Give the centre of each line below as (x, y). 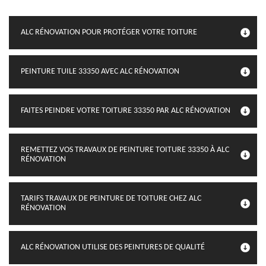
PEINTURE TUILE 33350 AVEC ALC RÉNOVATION (100, 72)
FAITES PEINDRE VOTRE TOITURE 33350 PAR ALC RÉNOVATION (126, 111)
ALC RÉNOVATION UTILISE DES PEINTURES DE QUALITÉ (113, 247)
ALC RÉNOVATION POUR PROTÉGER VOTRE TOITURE (109, 32)
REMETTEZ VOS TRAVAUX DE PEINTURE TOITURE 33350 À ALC (125, 150)
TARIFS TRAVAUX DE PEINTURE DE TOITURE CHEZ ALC (111, 199)
